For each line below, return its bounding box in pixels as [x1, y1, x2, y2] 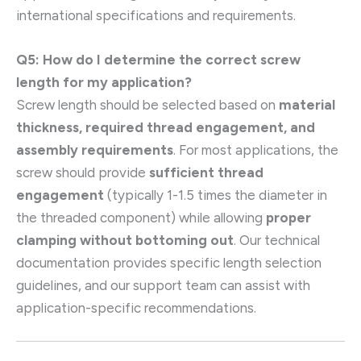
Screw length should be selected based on [16, 96, 279, 113]
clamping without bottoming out [16, 231, 234, 248]
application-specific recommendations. [16, 299, 256, 316]
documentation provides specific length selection [16, 254, 322, 271]
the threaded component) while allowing [16, 209, 266, 226]
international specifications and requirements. [16, 6, 296, 23]
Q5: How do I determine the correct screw [16, 51, 301, 68]
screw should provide [16, 164, 149, 180]
